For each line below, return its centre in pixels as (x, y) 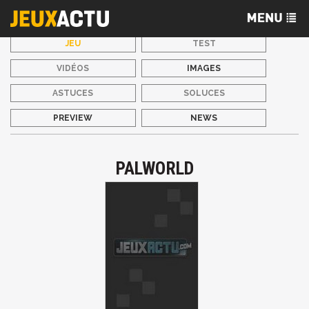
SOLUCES (204, 93)
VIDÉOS (73, 68)
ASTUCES (73, 93)
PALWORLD (154, 168)
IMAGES (204, 68)
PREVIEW (73, 118)
